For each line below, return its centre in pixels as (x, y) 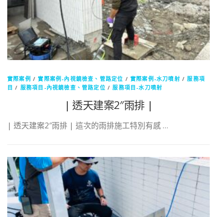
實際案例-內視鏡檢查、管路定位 (81, 79)
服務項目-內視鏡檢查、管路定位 (63, 88)
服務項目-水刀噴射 (138, 88)
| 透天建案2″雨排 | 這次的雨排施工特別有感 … (88, 126)
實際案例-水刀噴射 (155, 79)
